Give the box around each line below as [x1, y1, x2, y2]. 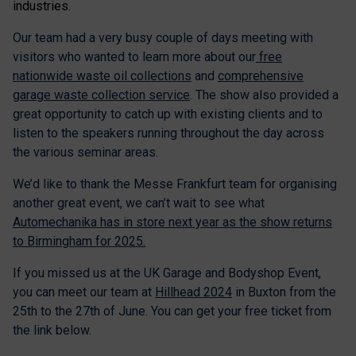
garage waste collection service [13, 87, 190, 103]
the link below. [13, 323, 91, 339]
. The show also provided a [190, 87, 339, 103]
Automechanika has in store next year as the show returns [13, 215, 332, 230]
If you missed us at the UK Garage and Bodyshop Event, [13, 265, 321, 281]
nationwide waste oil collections [13, 68, 192, 84]
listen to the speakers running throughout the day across [13, 126, 324, 141]
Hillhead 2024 [155, 284, 232, 300]
